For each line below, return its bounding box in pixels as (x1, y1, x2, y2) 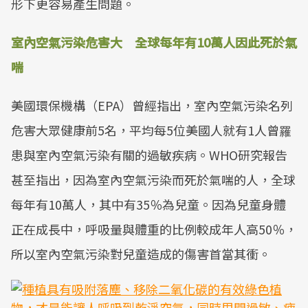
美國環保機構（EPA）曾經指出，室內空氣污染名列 (11, 96, 293, 114)
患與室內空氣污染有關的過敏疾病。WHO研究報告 (11, 146, 287, 164)
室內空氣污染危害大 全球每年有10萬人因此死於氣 (11, 33, 297, 51)
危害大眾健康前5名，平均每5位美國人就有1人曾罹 (11, 121, 291, 139)
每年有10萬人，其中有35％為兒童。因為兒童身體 (11, 195, 286, 213)
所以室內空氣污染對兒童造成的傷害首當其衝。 (11, 245, 271, 263)
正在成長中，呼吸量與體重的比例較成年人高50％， (11, 220, 297, 238)
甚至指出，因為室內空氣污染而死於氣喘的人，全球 (11, 170, 296, 188)
